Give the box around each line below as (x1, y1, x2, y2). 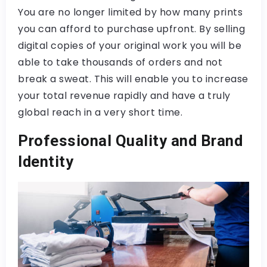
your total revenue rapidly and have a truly (18, 89, 231, 103)
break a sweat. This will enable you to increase (18, 72, 249, 86)
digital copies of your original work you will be (18, 39, 241, 53)
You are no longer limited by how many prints (18, 5, 243, 20)
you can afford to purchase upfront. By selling (18, 22, 245, 36)
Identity (18, 153, 73, 171)
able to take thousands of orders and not (18, 55, 222, 70)
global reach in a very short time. (18, 105, 182, 120)
